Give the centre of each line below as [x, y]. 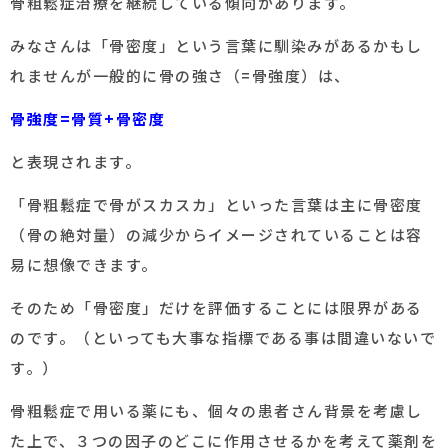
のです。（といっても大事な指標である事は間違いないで [223, 338]
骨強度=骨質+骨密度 [96, 119]
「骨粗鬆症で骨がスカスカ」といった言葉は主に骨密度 [216, 205]
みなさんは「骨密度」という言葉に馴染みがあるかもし [216, 46]
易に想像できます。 [84, 265]
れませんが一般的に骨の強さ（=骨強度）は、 [180, 76]
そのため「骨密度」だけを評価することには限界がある [216, 308]
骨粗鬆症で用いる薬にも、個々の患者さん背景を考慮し [216, 411]
